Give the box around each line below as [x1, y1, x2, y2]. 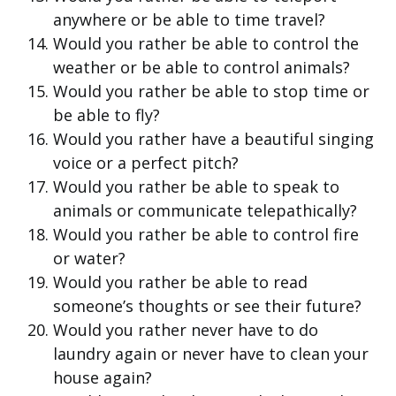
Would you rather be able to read [53, 271, 308, 293]
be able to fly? [53, 104, 160, 126]
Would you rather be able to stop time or [53, 80, 369, 103]
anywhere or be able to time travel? [53, 9, 325, 31]
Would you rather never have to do [53, 319, 318, 341]
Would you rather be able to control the [53, 33, 359, 55]
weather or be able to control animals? [53, 57, 350, 79]
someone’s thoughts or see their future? [53, 295, 362, 317]
